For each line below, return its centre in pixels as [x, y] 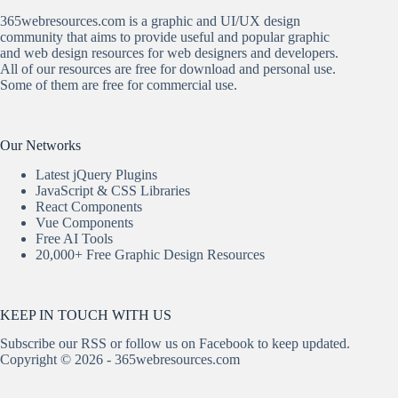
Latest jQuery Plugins [96, 174]
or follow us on [153, 344]
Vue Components [84, 222]
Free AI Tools [74, 238]
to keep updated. [302, 344]
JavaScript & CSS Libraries [113, 190]
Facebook [227, 344]
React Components [89, 206]
